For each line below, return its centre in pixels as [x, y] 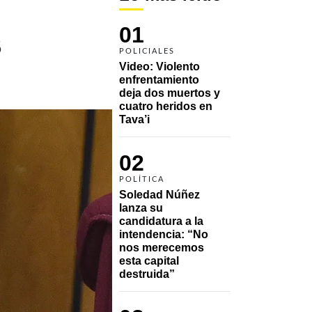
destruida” [147, 274]
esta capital [149, 260]
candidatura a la [161, 221]
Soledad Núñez [159, 194]
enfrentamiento [159, 79]
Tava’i [134, 119]
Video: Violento [159, 66]
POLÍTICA [142, 179]
